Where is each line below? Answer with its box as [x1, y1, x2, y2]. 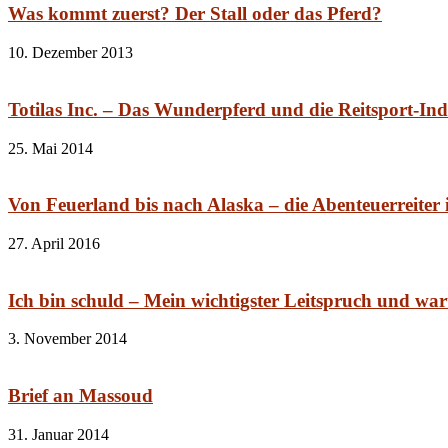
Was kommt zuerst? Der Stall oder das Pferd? [8, 3, 382, 25]
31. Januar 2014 [8, 425, 109, 443]
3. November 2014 [8, 330, 127, 348]
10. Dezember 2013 [8, 44, 133, 62]
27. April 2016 [8, 234, 100, 252]
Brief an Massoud [8, 385, 153, 407]
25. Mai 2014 [8, 139, 93, 157]
